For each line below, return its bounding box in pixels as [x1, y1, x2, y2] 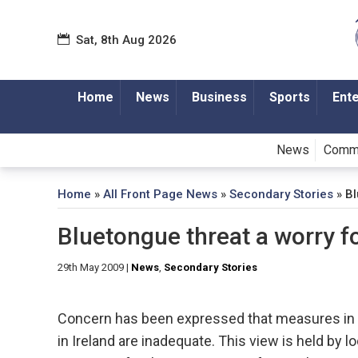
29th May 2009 [58, 261, 124, 274]
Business [191, 89, 247, 105]
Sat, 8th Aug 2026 [76, 32, 177, 47]
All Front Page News [103, 187, 217, 202]
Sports [268, 89, 310, 105]
